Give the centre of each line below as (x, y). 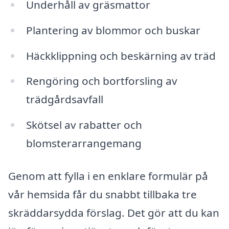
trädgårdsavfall (64, 99)
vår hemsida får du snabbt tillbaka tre (102, 194)
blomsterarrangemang (84, 143)
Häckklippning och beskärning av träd (121, 55)
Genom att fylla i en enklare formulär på (108, 176)
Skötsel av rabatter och (84, 125)
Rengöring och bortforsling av (101, 81)
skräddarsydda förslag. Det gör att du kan (114, 213)
